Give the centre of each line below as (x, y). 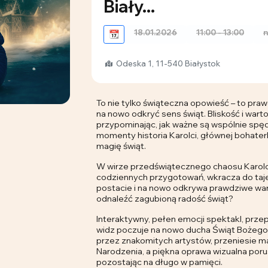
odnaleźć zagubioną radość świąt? (165, 199)
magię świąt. (121, 146)
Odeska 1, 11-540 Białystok (167, 64)
